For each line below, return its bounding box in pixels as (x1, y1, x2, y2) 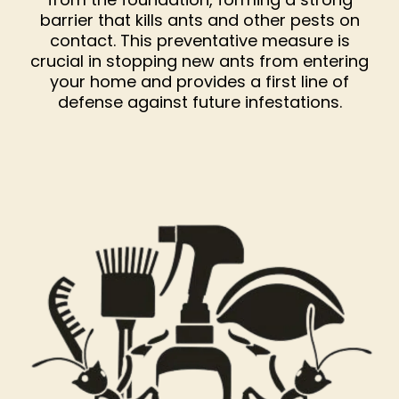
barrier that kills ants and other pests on (39, 8, 360, 31)
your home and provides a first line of (50, 69, 349, 93)
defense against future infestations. (57, 90, 342, 113)
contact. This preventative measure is (49, 28, 350, 52)
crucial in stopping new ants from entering (30, 49, 369, 72)
